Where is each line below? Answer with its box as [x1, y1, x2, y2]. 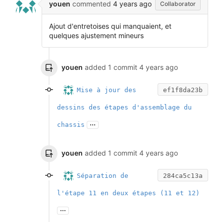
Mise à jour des [77, 86, 136, 94]
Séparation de [77, 171, 128, 179]
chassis [57, 120, 85, 128]
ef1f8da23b [163, 86, 203, 94]
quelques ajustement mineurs [49, 31, 144, 40]
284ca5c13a [163, 171, 203, 179]
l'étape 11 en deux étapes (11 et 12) [57, 189, 200, 197]
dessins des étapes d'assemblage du [57, 103, 192, 111]
